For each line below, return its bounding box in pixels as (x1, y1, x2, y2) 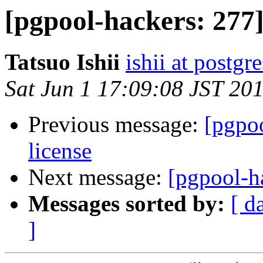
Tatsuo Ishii (5, 49, 120, 75)
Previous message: (28, 112, 204, 137)
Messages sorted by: (28, 191, 225, 217)
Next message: (28, 164, 168, 190)
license (28, 138, 92, 164)
